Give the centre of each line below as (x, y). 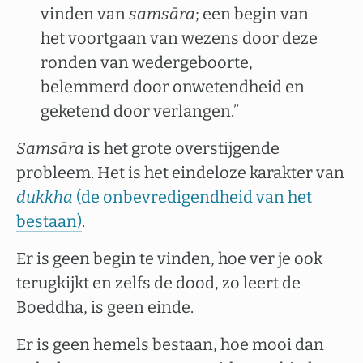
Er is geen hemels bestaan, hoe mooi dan (170, 344)
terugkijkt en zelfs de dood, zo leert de (158, 283)
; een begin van (252, 14)
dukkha (45, 197)
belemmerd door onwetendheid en (173, 87)
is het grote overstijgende (182, 148)
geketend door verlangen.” (140, 111)
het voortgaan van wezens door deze (179, 38)
